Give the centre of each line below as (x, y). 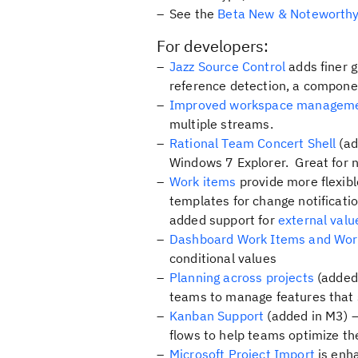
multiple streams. (221, 124)
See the (194, 14)
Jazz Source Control (228, 66)
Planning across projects (242, 277)
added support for (224, 220)
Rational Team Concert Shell (253, 143)
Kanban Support (217, 316)
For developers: (213, 46)
